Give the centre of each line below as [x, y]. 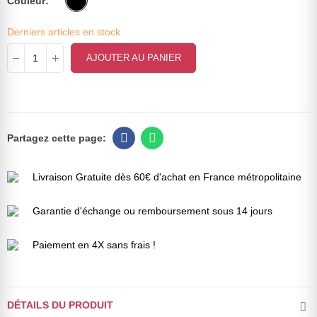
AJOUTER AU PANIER [133, 58]
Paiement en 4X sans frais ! [94, 245]
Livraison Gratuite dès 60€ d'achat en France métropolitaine [167, 177]
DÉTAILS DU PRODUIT [60, 305]
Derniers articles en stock [64, 32]
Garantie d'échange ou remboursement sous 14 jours [152, 211]
